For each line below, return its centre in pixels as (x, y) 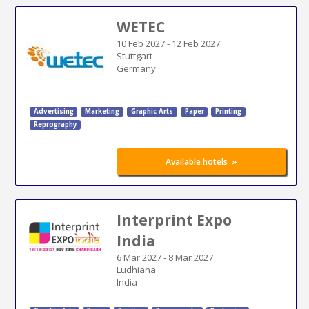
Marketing (102, 111)
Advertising (53, 111)
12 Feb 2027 (196, 43)
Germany (136, 68)
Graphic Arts (152, 111)
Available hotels (197, 162)
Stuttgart (134, 56)
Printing (229, 111)
